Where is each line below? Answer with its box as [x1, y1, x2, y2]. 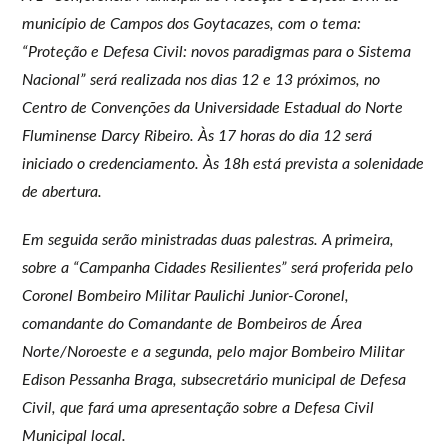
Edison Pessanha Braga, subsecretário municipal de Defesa [22, 371, 407, 388]
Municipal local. [22, 427, 127, 444]
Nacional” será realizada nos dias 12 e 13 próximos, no [22, 71, 381, 88]
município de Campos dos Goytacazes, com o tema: [22, 15, 362, 32]
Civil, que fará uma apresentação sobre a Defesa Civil [22, 399, 375, 416]
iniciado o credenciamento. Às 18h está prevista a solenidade [22, 155, 425, 172]
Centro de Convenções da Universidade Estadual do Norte [22, 99, 404, 116]
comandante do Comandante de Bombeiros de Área [22, 315, 363, 332]
